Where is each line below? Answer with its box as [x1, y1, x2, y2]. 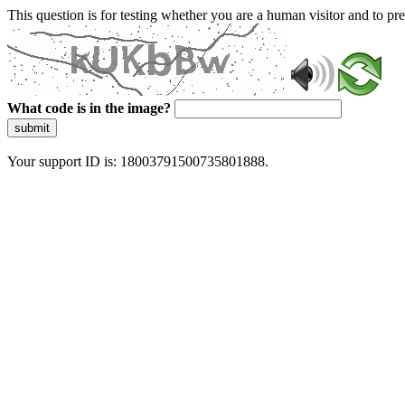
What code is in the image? [7, 100, 171, 116]
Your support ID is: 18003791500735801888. [7, 154, 268, 169]
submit [14, 121, 50, 135]
